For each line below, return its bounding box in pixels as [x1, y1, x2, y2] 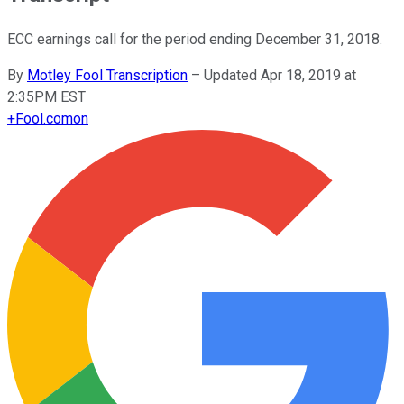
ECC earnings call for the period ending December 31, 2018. [7, 30, 382, 48]
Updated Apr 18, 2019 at [204, 66, 356, 84]
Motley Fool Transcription [27, 66, 188, 84]
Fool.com [15, 109, 73, 127]
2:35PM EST [7, 87, 86, 106]
